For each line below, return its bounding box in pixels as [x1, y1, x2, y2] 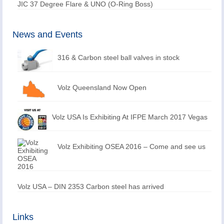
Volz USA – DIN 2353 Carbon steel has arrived [17, 182, 164, 191]
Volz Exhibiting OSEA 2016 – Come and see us [57, 142, 205, 151]
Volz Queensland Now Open [57, 83, 146, 91]
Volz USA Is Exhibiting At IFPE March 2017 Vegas [52, 113, 207, 121]
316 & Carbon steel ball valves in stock [57, 53, 179, 61]
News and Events [12, 29, 82, 39]
